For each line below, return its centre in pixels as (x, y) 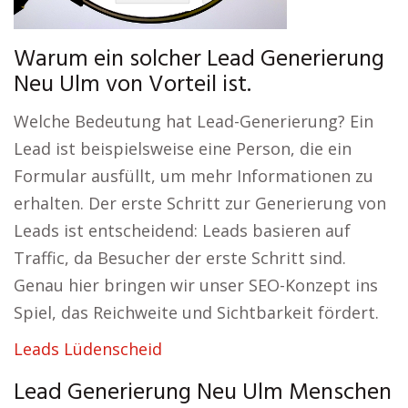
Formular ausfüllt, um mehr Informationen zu (194, 176)
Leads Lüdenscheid (88, 349)
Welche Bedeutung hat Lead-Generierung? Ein (194, 121)
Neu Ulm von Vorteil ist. (133, 85)
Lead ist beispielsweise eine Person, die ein (183, 148)
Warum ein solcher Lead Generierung (199, 60)
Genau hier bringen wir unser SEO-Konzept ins (196, 285)
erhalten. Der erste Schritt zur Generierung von (200, 203)
